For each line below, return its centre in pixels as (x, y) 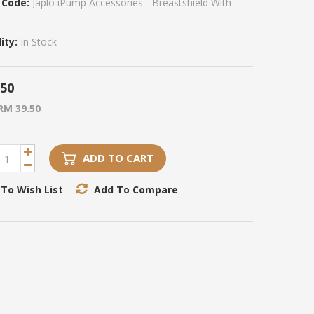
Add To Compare (136, 190)
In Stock (37, 42)
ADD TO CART (118, 158)
